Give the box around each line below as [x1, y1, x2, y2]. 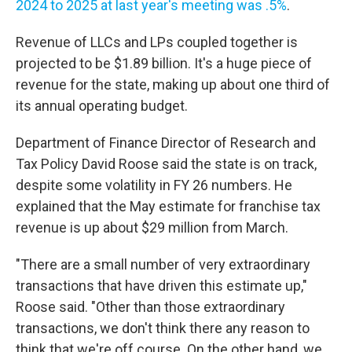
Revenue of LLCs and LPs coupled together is [16, 33, 298, 50]
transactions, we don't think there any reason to [16, 319, 310, 336]
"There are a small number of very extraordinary [16, 255, 310, 273]
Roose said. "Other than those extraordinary [16, 298, 285, 315]
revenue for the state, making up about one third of [16, 75, 330, 93]
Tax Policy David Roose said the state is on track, [16, 155, 317, 172]
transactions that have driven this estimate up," [16, 277, 307, 294]
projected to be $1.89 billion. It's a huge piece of [16, 54, 312, 71]
